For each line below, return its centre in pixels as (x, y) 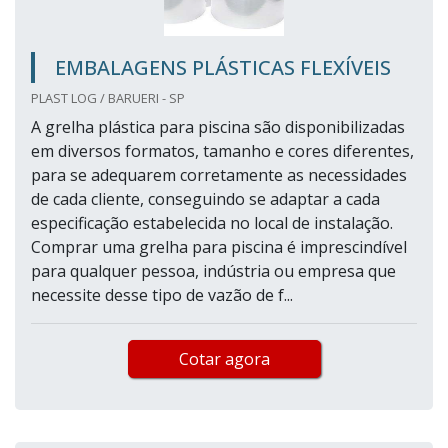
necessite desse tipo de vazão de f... (162, 295)
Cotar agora (224, 359)
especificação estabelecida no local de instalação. (212, 223)
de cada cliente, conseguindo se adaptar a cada (205, 199)
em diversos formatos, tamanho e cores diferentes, (222, 151)
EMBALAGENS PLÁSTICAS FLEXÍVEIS (223, 68)
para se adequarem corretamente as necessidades (219, 175)
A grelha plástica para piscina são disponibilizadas (218, 127)
